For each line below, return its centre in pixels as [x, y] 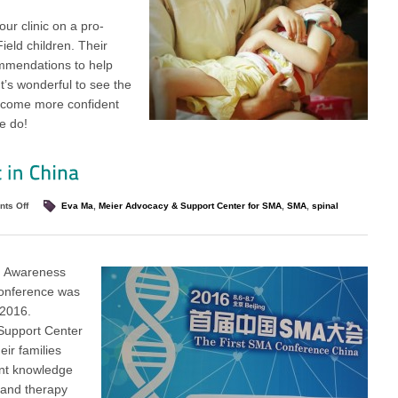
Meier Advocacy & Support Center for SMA [190, 206]
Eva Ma [77, 206]
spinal [325, 206]
